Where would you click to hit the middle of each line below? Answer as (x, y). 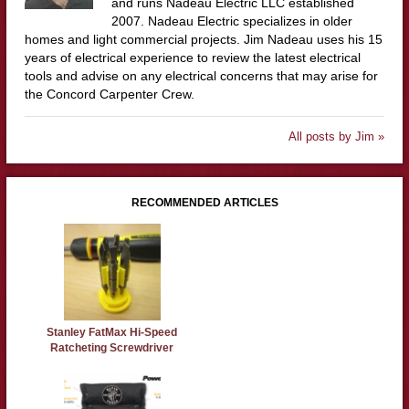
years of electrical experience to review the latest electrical (192, 58)
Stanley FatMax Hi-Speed (112, 333)
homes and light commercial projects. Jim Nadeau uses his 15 (203, 40)
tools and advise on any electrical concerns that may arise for (201, 76)
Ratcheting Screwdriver (112, 348)
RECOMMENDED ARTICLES (204, 203)
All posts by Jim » (337, 137)
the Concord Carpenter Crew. (109, 94)
